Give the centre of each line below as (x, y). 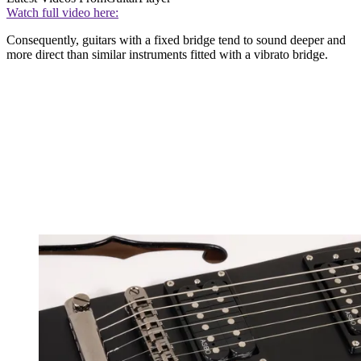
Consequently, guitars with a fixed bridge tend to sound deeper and (176, 39)
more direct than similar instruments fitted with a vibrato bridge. (167, 54)
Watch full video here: (62, 12)
